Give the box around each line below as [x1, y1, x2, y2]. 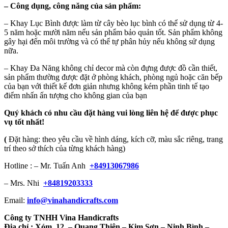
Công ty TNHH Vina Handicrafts [4, 213, 119, 222]
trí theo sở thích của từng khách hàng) [4, 144, 125, 153]
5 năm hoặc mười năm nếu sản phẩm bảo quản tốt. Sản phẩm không [4, 27, 222, 37]
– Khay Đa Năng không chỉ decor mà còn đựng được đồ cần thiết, [4, 63, 217, 72]
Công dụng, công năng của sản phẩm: [8, 1, 141, 10]
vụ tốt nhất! [4, 117, 44, 126]
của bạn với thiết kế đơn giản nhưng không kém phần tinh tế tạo [4, 81, 209, 91]
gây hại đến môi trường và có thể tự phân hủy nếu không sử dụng [4, 37, 215, 46]
